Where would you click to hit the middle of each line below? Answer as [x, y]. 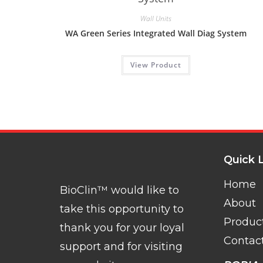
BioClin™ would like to [119, 190]
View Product [156, 65]
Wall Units [156, 18]
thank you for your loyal [122, 227]
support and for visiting [121, 246]
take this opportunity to [122, 209]
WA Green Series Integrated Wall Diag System [156, 33]
